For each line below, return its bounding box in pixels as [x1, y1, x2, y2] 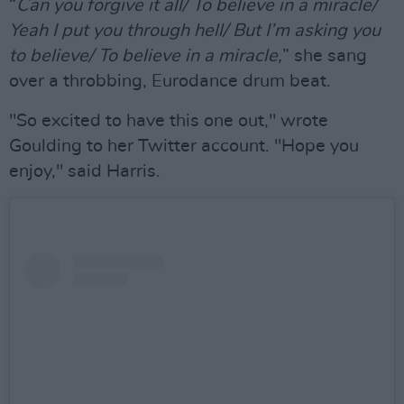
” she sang [282, 47, 367, 65]
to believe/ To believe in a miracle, [9, 47, 282, 65]
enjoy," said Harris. [9, 162, 161, 180]
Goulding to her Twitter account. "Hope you [9, 137, 359, 155]
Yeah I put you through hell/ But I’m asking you [9, 22, 381, 40]
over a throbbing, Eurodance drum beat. [9, 72, 331, 90]
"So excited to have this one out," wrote [9, 112, 328, 130]
